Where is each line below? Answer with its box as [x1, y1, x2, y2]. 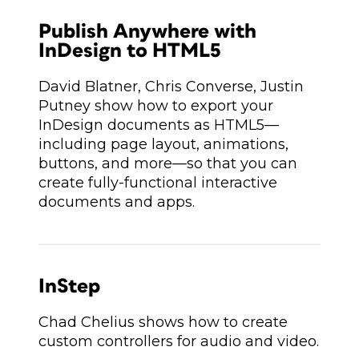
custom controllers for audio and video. [38, 333, 319, 350]
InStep [38, 276, 100, 296]
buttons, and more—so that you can [38, 155, 297, 172]
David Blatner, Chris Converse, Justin [38, 78, 304, 95]
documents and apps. [38, 193, 195, 211]
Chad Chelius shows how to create [38, 313, 288, 331]
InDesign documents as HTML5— [38, 116, 279, 134]
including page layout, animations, [38, 135, 288, 153]
